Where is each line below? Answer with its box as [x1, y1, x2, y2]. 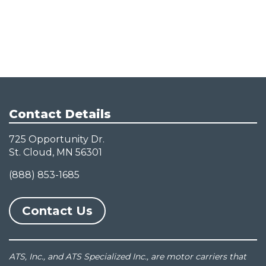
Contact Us [22, 204, 93, 218]
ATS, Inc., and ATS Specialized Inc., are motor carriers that [9, 251, 246, 262]
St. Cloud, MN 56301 [9, 147, 102, 158]
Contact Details [9, 107, 111, 121]
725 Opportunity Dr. [9, 134, 104, 145]
